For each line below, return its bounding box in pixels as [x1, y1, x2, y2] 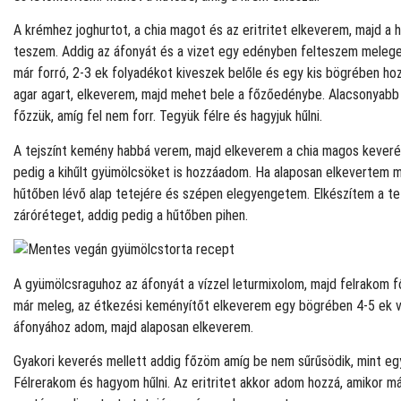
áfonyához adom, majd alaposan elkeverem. [13, 318, 253, 336]
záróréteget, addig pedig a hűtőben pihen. [13, 206, 248, 224]
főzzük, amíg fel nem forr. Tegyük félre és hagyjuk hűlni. [13, 107, 322, 125]
